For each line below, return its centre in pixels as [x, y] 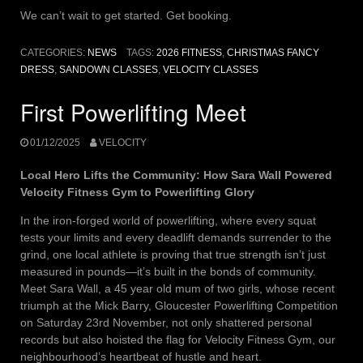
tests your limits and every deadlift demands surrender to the [176, 237]
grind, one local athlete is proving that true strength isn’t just [173, 254]
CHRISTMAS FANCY [273, 53]
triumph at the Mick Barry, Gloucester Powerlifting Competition [179, 305]
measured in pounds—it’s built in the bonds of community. [168, 271]
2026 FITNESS [189, 53]
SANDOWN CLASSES [109, 70]
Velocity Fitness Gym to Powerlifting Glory [137, 192]
